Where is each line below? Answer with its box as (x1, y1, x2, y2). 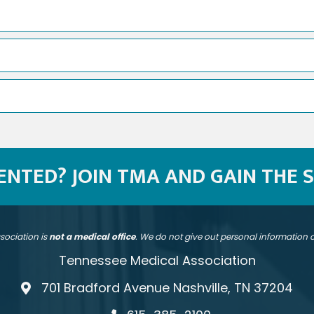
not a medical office (49, 231, 135, 243)
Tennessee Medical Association (58, 252, 256, 270)
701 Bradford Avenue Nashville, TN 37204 (41, 279, 294, 297)
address (20, 281, 73, 299)
